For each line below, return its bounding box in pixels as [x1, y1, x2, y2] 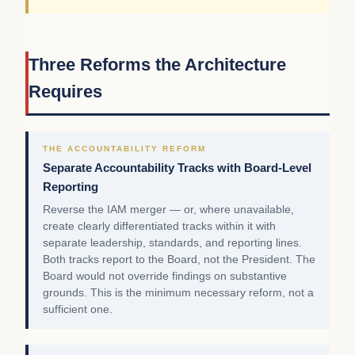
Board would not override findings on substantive [43, 270, 287, 283]
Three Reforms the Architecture [29, 55, 286, 75]
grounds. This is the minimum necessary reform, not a [43, 287, 314, 300]
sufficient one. [43, 303, 113, 316]
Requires [29, 82, 102, 102]
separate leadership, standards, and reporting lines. [43, 237, 302, 250]
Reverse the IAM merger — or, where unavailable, [43, 204, 294, 216]
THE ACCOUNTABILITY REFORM [43, 144, 206, 154]
